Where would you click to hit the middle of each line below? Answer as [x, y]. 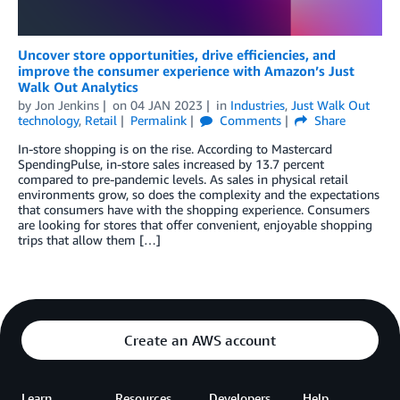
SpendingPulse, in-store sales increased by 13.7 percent [171, 164]
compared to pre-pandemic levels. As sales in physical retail [183, 179]
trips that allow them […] [89, 240]
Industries [257, 105]
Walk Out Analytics [78, 87]
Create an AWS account [200, 340]
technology [48, 120]
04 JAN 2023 [166, 105]
